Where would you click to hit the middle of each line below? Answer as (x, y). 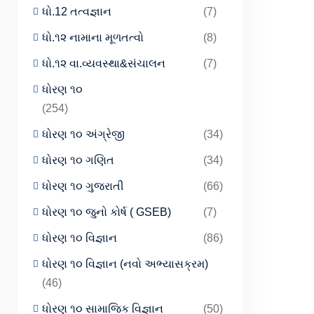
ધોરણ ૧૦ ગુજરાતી (83, 186)
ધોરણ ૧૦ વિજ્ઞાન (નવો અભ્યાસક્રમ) (125, 264)
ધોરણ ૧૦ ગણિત (78, 160)
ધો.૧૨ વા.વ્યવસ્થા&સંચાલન (104, 63)
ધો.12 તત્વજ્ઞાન (77, 12)
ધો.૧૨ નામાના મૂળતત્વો (93, 37)
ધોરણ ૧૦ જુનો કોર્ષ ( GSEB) (107, 212)
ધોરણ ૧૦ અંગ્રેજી (83, 134)
